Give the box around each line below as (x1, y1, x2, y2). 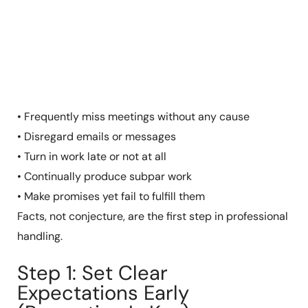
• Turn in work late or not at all (16, 148, 166, 164)
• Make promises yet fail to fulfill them (16, 188, 205, 203)
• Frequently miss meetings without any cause (16, 109, 250, 124)
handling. (16, 228, 63, 243)
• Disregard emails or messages (16, 129, 176, 144)
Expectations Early (16, 280, 189, 307)
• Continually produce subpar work (16, 168, 192, 184)
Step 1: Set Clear (16, 260, 168, 287)
